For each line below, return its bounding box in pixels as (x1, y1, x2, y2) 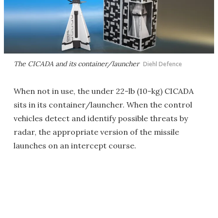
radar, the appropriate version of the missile (14, 127, 179, 137)
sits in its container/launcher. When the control (14, 100, 192, 110)
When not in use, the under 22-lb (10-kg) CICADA (14, 86, 194, 96)
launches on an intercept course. (14, 141, 136, 151)
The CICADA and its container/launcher (14, 59, 139, 69)
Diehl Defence (143, 60, 182, 69)
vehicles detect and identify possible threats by (14, 113, 188, 124)
